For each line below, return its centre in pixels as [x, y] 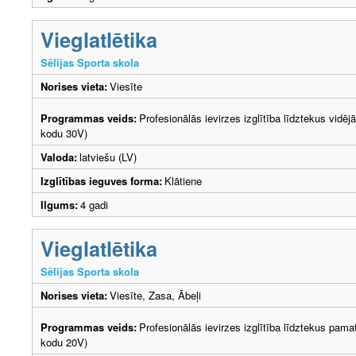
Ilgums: [59, 204]
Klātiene [183, 180]
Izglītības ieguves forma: [101, 180]
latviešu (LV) [108, 157]
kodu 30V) [64, 133]
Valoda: [59, 157]
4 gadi [97, 204]
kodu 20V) [64, 342]
